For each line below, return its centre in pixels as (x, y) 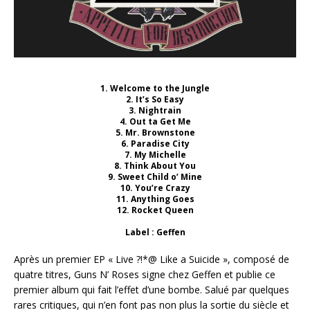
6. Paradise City (155, 144)
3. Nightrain (155, 111)
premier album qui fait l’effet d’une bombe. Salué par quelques (152, 290)
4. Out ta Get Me (155, 122)
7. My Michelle (155, 155)
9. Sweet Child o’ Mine (155, 177)
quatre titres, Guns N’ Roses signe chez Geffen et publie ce (145, 275)
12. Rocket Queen (155, 210)
